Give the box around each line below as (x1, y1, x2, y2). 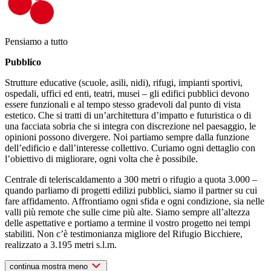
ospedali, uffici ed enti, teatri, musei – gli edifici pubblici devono (5, 88, 249, 99)
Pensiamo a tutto (5, 36, 68, 47)
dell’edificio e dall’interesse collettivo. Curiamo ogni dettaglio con (5, 143, 255, 154)
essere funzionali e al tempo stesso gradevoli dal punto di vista (5, 99, 241, 110)
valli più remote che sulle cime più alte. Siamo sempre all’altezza (5, 207, 250, 218)
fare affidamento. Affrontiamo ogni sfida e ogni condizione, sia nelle (5, 196, 264, 207)
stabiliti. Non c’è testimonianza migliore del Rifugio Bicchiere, (5, 229, 243, 240)
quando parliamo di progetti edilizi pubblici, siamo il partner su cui (5, 185, 257, 196)
